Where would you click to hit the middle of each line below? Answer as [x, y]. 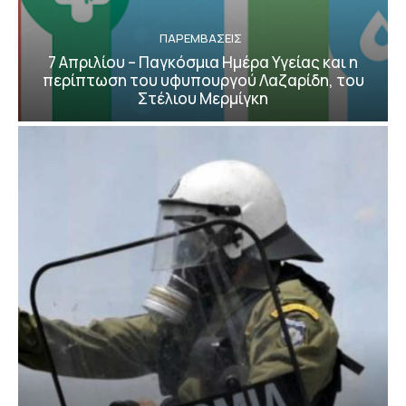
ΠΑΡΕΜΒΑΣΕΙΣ [201, 39]
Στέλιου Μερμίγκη [203, 99]
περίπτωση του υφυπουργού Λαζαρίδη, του [203, 81]
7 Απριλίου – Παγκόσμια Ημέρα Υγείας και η [203, 63]
